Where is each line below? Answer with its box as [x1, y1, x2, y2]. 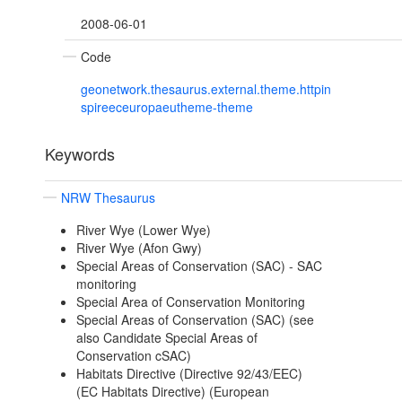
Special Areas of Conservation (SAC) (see [75, 310, 314, 329]
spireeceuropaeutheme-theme [81, 98, 253, 117]
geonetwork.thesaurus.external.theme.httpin [81, 80, 331, 99]
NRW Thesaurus [61, 188, 155, 207]
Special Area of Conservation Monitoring [75, 293, 305, 311]
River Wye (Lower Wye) [75, 221, 211, 240]
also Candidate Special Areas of [75, 328, 258, 347]
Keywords [45, 142, 115, 166]
